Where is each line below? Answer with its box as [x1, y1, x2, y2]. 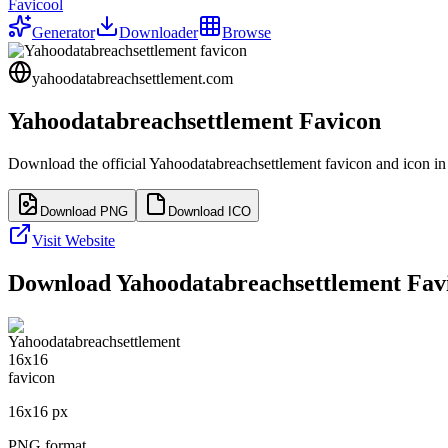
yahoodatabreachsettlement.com [32, 70, 233, 87]
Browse [222, 24, 271, 41]
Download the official [8, 154, 149, 172]
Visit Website [32, 231, 115, 249]
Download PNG [40, 203, 128, 219]
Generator [32, 24, 95, 41]
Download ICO [168, 203, 251, 219]
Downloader [119, 24, 198, 41]
